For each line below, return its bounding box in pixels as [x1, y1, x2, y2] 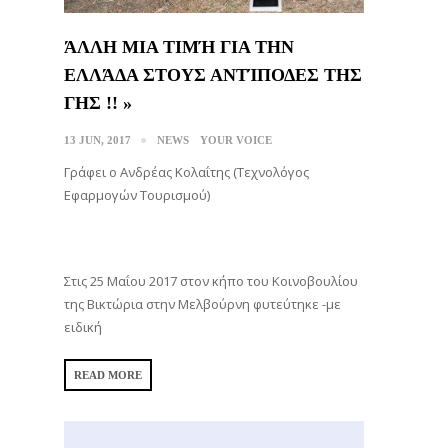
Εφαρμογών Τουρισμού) [64, 185, 210, 204]
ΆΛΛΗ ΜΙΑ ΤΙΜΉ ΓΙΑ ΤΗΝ [64, 36, 294, 57]
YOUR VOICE [200, 133, 272, 146]
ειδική [64, 317, 102, 336]
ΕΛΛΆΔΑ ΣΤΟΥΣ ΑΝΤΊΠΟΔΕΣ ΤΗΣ [64, 64, 362, 85]
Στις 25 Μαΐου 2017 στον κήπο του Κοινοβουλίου [64, 271, 358, 290]
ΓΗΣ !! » [64, 92, 132, 113]
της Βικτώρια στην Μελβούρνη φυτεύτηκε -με [64, 294, 341, 313]
